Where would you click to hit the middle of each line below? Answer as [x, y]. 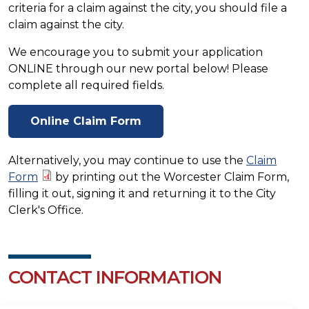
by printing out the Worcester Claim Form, [171, 177]
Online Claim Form [86, 121]
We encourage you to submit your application [136, 52]
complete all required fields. [86, 85]
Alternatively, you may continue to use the [127, 160]
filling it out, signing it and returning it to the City [142, 193]
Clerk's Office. [46, 210]
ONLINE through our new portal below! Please [138, 68]
